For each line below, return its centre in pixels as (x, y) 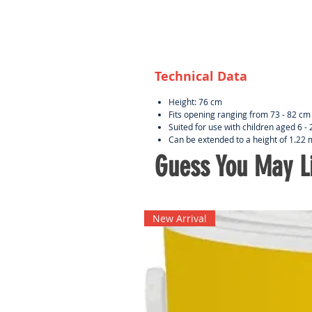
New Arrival (180, 218)
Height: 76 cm (196, 101)
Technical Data (201, 76)
